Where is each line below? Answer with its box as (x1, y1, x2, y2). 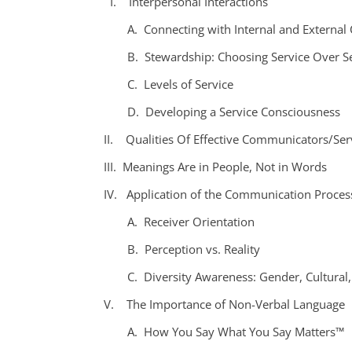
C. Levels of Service (127, 75, 233, 92)
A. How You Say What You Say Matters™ (127, 323, 344, 339)
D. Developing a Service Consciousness (127, 103, 340, 119)
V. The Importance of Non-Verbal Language (104, 295, 345, 312)
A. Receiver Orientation (127, 213, 255, 229)
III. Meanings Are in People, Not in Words (104, 158, 327, 174)
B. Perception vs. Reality (127, 240, 260, 257)
